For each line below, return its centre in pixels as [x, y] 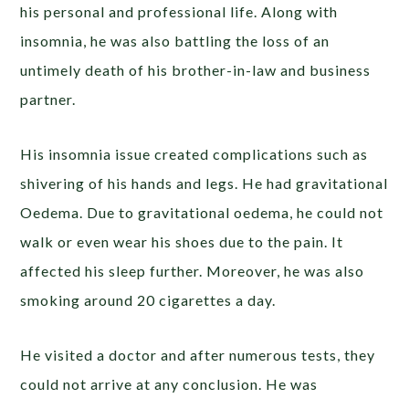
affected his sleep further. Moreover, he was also [193, 270]
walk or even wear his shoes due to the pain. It [182, 241]
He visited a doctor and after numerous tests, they [198, 354]
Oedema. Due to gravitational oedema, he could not [202, 212]
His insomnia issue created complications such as [194, 153]
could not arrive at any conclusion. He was [169, 383]
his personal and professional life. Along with [179, 11]
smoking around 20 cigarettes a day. [150, 299]
